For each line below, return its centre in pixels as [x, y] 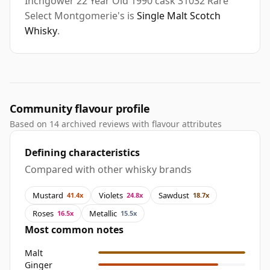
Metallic [103, 213]
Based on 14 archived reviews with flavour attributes [116, 124]
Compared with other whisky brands [108, 170]
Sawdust [174, 195]
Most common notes [74, 230]
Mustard [48, 195]
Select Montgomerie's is [81, 16]
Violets [111, 195]
